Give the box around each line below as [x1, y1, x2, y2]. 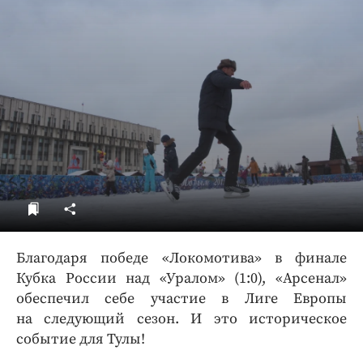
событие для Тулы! [16, 329, 145, 348]
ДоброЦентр [52, 2, 137, 19]
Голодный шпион [52, 27, 163, 43]
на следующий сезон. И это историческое [16, 309, 347, 328]
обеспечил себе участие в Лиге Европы [16, 288, 347, 308]
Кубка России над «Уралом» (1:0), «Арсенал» [16, 268, 347, 288]
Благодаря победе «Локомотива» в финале [16, 248, 347, 267]
